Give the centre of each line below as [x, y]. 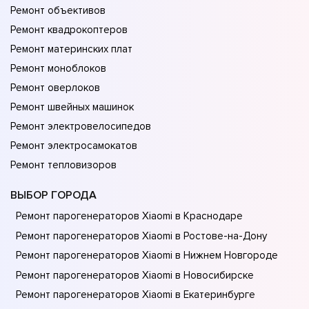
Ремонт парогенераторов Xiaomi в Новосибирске [135, 275]
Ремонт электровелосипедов [81, 127]
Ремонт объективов [58, 11]
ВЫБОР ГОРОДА [53, 196]
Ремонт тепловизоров [63, 165]
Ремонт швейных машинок [72, 107]
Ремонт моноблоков [58, 69]
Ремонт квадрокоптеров [69, 30]
